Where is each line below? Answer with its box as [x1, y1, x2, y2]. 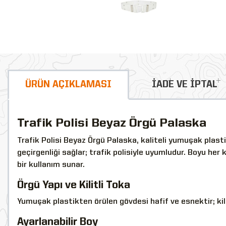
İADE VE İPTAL [152, 79, 217, 90]
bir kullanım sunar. [17, 160, 85, 169]
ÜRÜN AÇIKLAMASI [25, 79, 111, 90]
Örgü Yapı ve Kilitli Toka [17, 180, 130, 191]
